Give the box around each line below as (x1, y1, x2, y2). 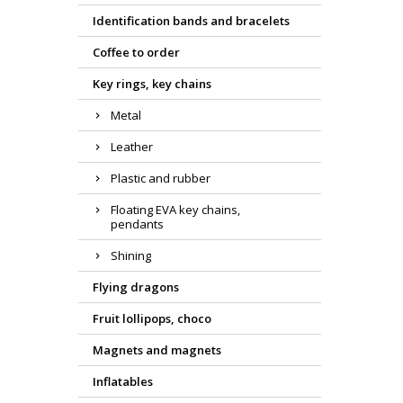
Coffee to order (93, 44, 180, 61)
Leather (111, 139, 153, 156)
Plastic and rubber (111, 170, 210, 187)
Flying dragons (93, 279, 179, 296)
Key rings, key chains (93, 76, 211, 93)
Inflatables (93, 373, 153, 390)
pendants (111, 216, 164, 233)
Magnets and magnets (93, 342, 221, 359)
